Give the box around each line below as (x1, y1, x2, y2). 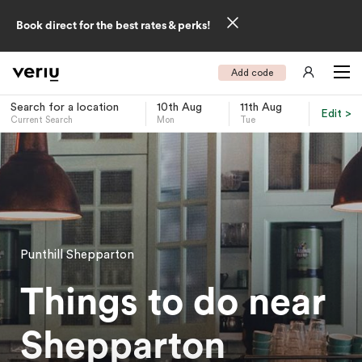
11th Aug (240, 102, 282, 113)
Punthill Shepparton (20, 249, 134, 261)
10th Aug (157, 102, 202, 113)
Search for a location (11, 102, 119, 113)
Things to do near (20, 284, 326, 322)
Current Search (11, 116, 73, 124)
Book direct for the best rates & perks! (16, 20, 213, 32)
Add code (231, 68, 273, 78)
